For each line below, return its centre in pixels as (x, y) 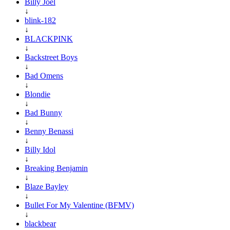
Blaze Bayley (46, 186)
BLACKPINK (49, 39)
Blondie (37, 94)
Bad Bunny (43, 112)
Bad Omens (44, 75)
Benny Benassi (49, 131)
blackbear (40, 223)
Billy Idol (40, 149)
